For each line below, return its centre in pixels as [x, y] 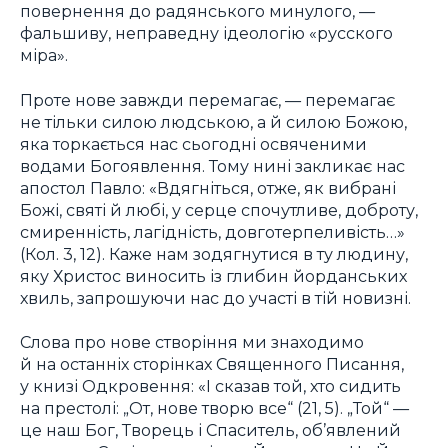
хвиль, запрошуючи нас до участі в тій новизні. [215, 297]
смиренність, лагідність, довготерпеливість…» [212, 231]
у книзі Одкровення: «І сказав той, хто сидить [210, 386]
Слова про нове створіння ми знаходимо [192, 342]
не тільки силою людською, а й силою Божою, [213, 121]
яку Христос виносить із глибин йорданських [213, 275]
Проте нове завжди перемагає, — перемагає [207, 99]
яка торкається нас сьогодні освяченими [193, 143]
